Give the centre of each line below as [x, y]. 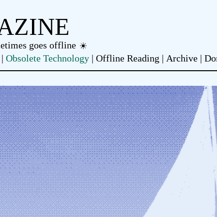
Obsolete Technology [47, 58]
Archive [182, 58]
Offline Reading [128, 58]
